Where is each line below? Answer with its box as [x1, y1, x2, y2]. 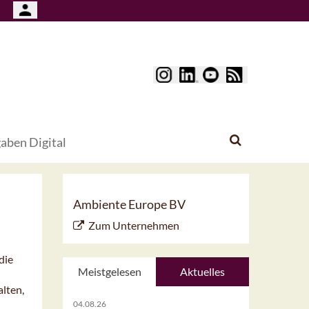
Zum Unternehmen [88, 219, 179, 232]
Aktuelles [180, 265, 225, 279]
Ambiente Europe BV [73, 197, 186, 212]
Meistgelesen [77, 265, 141, 279]
